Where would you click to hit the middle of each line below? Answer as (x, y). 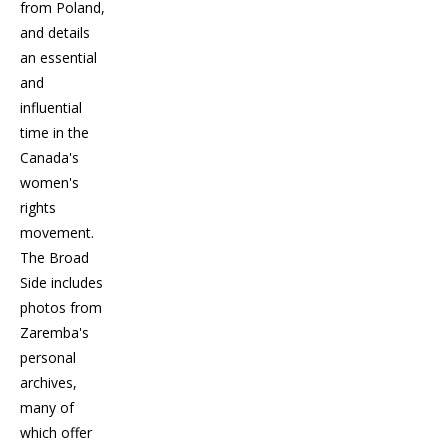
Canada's (49, 157)
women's (49, 182)
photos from (61, 307)
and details (55, 32)
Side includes (61, 282)
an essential (58, 57)
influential (51, 107)
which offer (56, 432)
